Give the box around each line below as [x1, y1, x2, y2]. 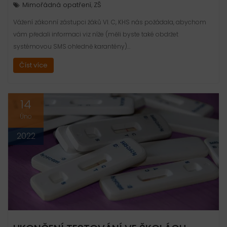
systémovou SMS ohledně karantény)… [13, 42, 130, 51]
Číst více [19, 60, 48, 70]
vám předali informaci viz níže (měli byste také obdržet [13, 29, 178, 39]
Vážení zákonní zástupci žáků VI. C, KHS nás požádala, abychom [13, 17, 206, 26]
